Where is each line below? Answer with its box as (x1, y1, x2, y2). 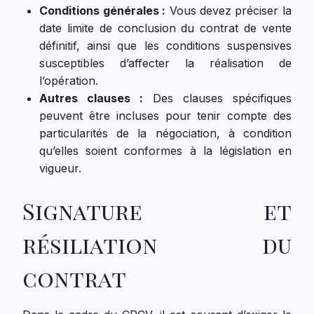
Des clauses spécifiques (143, 91, 292, 105)
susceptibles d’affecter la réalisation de (39, 56, 292, 70)
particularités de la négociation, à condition (39, 126, 292, 140)
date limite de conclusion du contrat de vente (39, 21, 292, 35)
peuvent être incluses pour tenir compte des (39, 109, 292, 123)
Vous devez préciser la (165, 4, 292, 18)
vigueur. (39, 161, 82, 175)
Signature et (22, 196, 292, 226)
